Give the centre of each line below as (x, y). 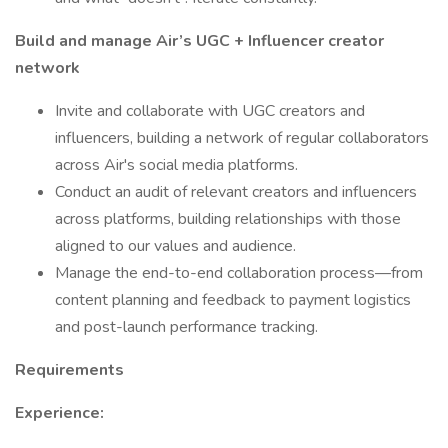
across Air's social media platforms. (176, 165)
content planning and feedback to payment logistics (233, 300)
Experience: (59, 413)
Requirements (69, 370)
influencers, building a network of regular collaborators (242, 138)
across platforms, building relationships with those (228, 219)
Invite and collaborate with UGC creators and (210, 111)
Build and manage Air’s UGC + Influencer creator (199, 41)
